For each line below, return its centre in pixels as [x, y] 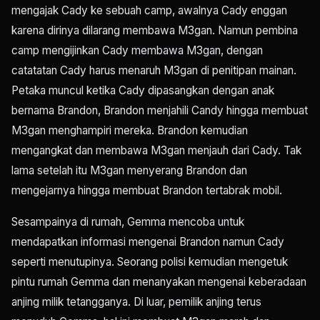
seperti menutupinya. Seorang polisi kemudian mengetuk [150, 262]
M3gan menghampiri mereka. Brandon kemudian [130, 131]
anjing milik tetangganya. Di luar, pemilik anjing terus [136, 302]
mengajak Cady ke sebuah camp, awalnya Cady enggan [149, 11]
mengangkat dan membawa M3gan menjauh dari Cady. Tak [156, 151]
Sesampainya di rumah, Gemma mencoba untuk [128, 222]
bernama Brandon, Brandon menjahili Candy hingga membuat [160, 111]
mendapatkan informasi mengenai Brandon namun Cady [148, 242]
